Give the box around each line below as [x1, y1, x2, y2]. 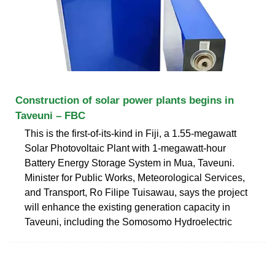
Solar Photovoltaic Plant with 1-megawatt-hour [25, 142, 226, 153]
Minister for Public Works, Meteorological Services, [25, 172, 245, 183]
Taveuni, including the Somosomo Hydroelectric [25, 216, 232, 227]
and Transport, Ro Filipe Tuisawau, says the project [25, 187, 247, 198]
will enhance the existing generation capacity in [25, 201, 230, 212]
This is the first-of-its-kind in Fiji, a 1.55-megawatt [25, 128, 236, 139]
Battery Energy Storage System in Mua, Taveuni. [25, 157, 234, 168]
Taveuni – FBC [15, 109, 85, 122]
